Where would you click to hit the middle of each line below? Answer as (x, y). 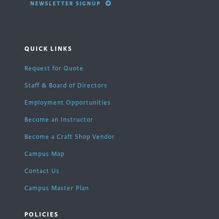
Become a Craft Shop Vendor (70, 137)
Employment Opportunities (68, 103)
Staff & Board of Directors (66, 86)
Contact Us (42, 171)
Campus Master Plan (57, 188)
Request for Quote (54, 69)
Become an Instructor (59, 120)
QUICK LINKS (48, 49)
